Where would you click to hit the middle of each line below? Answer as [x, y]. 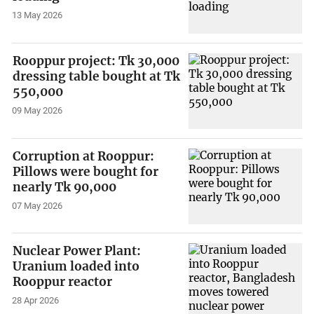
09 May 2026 [37, 110]
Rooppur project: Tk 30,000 [96, 61]
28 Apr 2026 [36, 301]
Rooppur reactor [63, 282]
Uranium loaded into [76, 267]
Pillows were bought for [86, 171]
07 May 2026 [37, 205]
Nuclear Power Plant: [77, 251]
